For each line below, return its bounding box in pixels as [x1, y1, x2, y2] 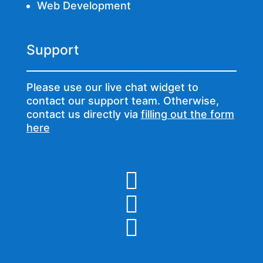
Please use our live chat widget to [26, 81, 198, 94]
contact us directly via [26, 108, 141, 121]
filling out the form [140, 108, 234, 121]
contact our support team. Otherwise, [26, 95, 219, 107]
